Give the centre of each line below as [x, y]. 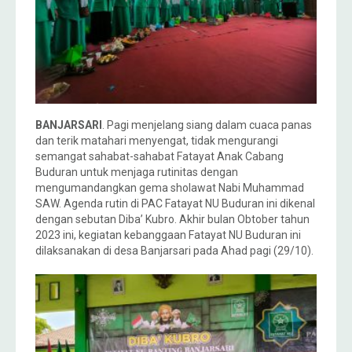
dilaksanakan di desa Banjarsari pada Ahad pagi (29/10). [174, 250]
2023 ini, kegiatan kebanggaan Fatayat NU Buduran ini [168, 235]
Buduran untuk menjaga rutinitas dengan [137, 172]
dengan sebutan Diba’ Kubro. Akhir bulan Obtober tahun [172, 219]
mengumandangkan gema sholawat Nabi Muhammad [170, 187]
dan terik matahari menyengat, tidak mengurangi [157, 140]
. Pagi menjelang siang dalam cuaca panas [207, 125]
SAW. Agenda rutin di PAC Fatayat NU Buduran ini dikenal [175, 203]
